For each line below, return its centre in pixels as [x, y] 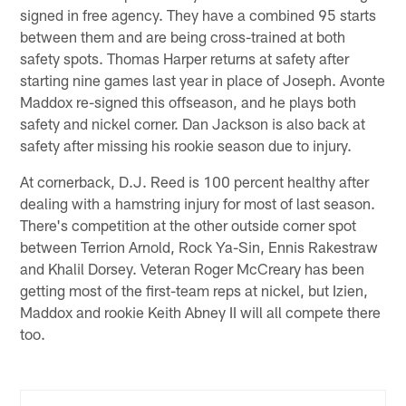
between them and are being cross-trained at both [183, 37]
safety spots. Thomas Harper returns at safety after [185, 58]
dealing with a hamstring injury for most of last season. [198, 203]
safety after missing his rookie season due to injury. [186, 145]
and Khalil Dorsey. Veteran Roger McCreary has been [193, 269]
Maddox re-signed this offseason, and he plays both [188, 102]
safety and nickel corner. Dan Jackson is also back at [193, 124]
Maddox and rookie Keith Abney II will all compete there [201, 312]
